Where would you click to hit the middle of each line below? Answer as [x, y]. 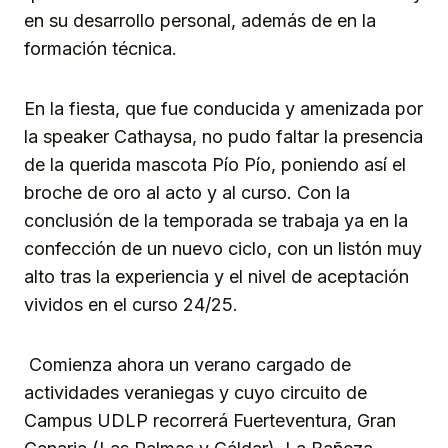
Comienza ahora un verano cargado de [187, 364]
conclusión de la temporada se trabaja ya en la [216, 220]
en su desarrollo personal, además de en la [200, 20]
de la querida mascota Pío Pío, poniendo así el [215, 164]
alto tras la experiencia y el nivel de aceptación [216, 276]
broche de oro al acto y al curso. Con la [187, 192]
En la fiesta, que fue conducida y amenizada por [223, 108]
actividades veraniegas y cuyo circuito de [195, 392]
